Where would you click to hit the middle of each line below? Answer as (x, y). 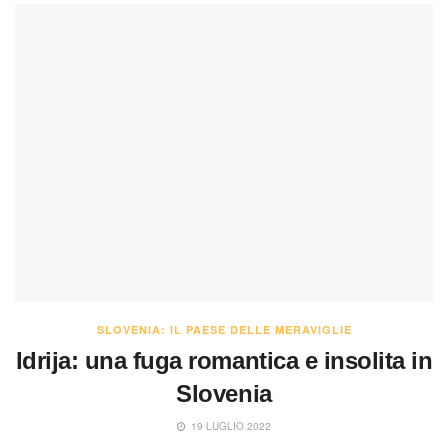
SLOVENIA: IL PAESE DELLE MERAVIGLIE (224, 330)
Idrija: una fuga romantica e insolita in (224, 361)
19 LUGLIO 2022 (229, 426)
